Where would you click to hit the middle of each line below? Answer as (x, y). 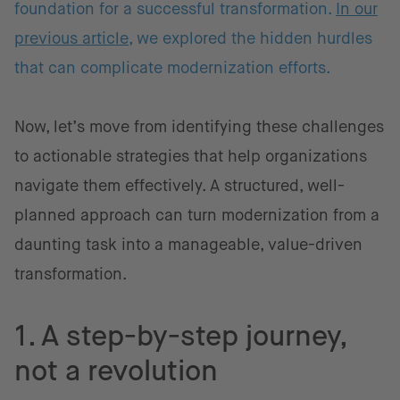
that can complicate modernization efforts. (173, 68)
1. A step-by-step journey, (180, 336)
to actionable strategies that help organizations (191, 156)
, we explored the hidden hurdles (250, 38)
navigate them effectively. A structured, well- (179, 186)
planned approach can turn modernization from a (197, 215)
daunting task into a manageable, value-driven (188, 245)
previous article (71, 38)
